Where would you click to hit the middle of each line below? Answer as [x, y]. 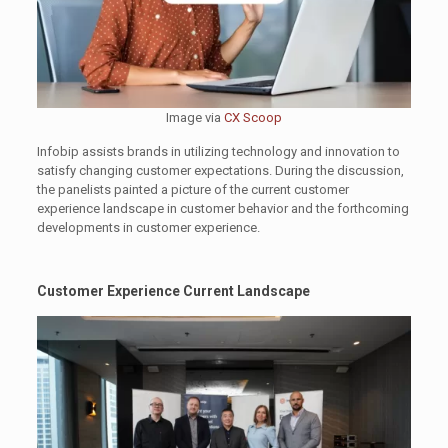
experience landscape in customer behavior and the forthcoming [222, 208]
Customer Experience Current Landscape [173, 290]
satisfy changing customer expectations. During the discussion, [220, 170]
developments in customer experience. [148, 227]
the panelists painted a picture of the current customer [192, 189]
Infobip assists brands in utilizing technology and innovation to [218, 151]
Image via [194, 117]
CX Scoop [252, 117]
